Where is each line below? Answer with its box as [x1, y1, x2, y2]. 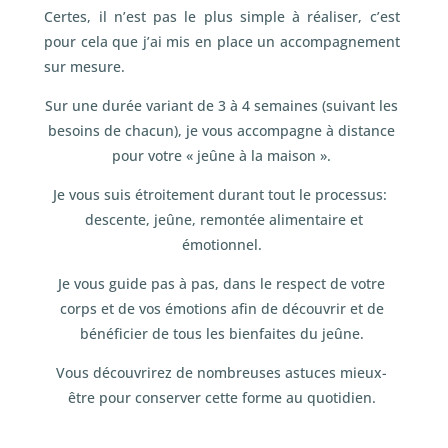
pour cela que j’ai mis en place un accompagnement [44, 32, 400, 52]
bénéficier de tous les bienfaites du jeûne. [79, 324, 364, 344]
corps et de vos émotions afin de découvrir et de [59, 299, 384, 319]
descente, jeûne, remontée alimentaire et [80, 210, 363, 230]
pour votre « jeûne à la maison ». [112, 146, 332, 166]
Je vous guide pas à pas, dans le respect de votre [58, 274, 386, 294]
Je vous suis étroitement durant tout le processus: [52, 185, 391, 205]
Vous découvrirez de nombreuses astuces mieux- [56, 363, 388, 383]
